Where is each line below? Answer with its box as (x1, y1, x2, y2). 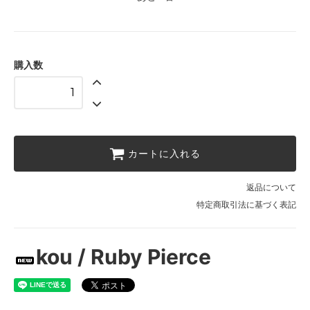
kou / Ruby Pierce (36, 244, 211, 270)
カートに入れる (128, 147, 201, 161)
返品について (246, 182, 296, 193)
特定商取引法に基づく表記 (197, 199, 296, 210)
